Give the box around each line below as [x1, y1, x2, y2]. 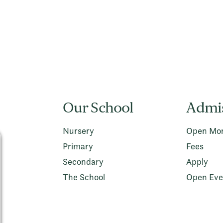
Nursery [62, 125, 94, 136]
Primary [62, 141, 93, 152]
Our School [62, 99, 133, 117]
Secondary [62, 156, 104, 167]
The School [62, 172, 105, 183]
